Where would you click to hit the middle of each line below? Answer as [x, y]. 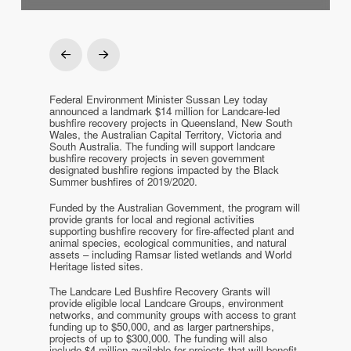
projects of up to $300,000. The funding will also [159, 338]
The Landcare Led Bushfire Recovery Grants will [160, 291]
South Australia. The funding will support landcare [163, 147]
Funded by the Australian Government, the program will [175, 207]
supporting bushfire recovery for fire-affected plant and [172, 230]
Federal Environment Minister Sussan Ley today [159, 100]
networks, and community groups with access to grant [173, 315]
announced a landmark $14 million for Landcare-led [165, 111]
